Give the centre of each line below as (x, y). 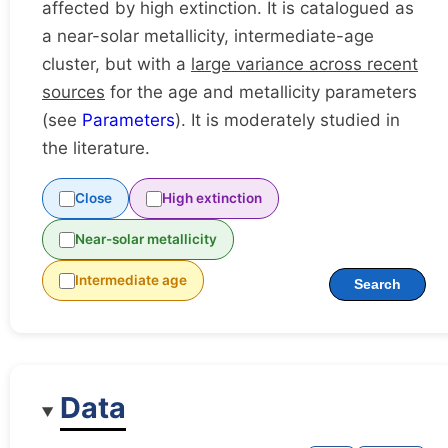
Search (377, 285)
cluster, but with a (116, 64)
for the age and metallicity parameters (261, 92)
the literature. (96, 148)
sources (73, 92)
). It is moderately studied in (287, 120)
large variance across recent (304, 64)
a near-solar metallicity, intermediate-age (208, 36)
